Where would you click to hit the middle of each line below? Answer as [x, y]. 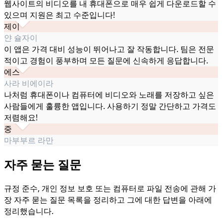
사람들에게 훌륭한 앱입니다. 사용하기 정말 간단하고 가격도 [110, 106]
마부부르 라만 [29, 140]
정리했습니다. [29, 211]
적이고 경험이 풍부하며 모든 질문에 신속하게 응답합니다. [106, 61]
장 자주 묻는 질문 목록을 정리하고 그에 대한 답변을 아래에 [108, 199]
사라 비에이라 [29, 83]
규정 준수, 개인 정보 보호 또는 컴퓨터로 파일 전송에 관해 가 [110, 188]
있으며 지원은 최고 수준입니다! [59, 15]
